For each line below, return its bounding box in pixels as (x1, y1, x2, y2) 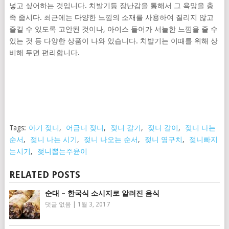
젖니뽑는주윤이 (37, 147, 87, 155)
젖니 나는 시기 (30, 135, 77, 144)
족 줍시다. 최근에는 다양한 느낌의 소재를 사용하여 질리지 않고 (9, 13, 214, 21)
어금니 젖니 (65, 123, 104, 132)
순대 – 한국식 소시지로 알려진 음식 (44, 189, 159, 197)
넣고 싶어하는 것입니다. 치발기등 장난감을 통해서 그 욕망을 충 (9, 1, 214, 10)
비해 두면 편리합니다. (9, 48, 80, 57)
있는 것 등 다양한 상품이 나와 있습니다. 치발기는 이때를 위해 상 (9, 36, 218, 45)
